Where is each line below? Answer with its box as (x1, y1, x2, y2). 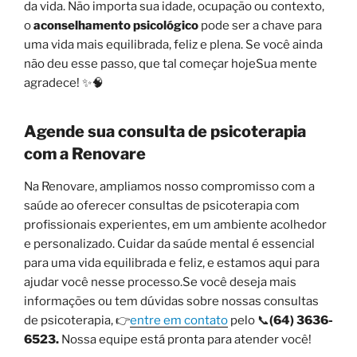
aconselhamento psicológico (33, 18, 198, 33)
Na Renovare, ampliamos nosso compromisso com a (24, 178, 315, 194)
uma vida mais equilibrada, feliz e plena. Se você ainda (24, 37, 323, 52)
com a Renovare (24, 143, 146, 163)
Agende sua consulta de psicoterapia (24, 121, 306, 141)
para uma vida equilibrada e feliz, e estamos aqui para (24, 255, 320, 270)
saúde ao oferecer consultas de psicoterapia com (24, 198, 300, 213)
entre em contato (130, 312, 228, 328)
